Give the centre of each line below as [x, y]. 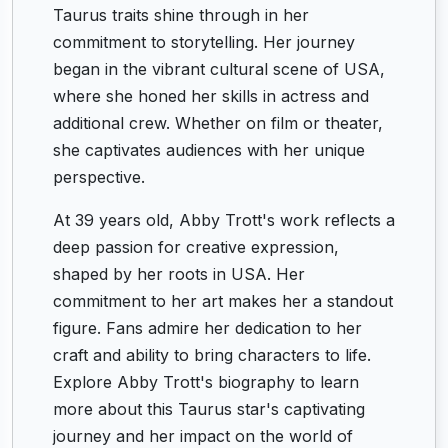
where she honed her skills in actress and [211, 96]
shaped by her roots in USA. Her [179, 274]
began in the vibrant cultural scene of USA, [219, 69]
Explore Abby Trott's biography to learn [206, 382]
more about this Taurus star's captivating [209, 409]
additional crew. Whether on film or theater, [218, 123]
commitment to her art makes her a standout [223, 301]
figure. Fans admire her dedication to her [207, 328]
